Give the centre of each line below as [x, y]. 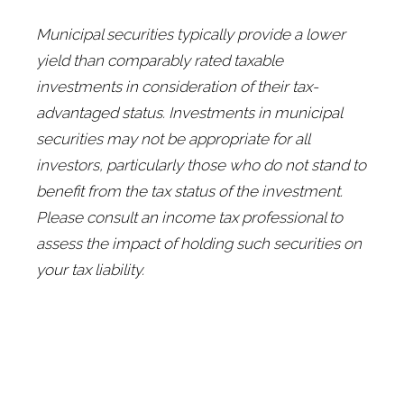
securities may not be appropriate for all [173, 139]
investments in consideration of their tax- [177, 87]
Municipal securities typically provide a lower [191, 35]
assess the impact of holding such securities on [199, 244]
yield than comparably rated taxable [160, 61]
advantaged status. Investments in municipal [189, 113]
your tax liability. [90, 270]
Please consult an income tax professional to [189, 218]
